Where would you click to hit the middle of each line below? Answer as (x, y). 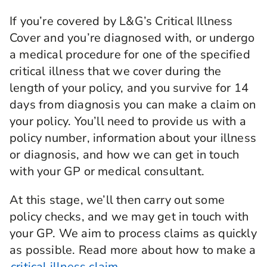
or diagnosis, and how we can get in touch (125, 155)
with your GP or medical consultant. (107, 172)
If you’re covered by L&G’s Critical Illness (121, 21)
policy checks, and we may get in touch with (129, 217)
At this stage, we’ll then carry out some (117, 200)
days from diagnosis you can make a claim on (133, 105)
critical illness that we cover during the (116, 72)
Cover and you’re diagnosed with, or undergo (132, 38)
